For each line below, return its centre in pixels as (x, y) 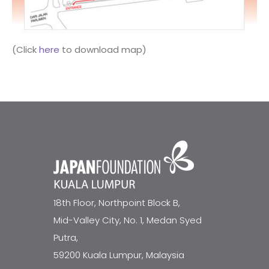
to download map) (103, 50)
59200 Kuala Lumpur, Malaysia (119, 255)
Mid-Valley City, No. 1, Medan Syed (128, 220)
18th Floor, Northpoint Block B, (117, 203)
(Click (26, 50)
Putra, (66, 238)
